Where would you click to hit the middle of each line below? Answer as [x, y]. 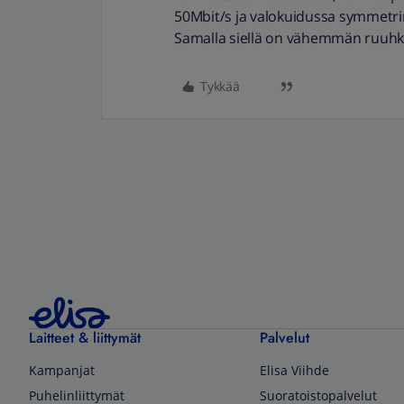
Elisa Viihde [294, 370]
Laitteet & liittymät [85, 338]
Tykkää [220, 86]
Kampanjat [62, 370]
